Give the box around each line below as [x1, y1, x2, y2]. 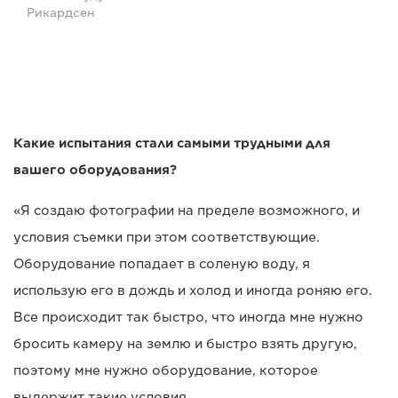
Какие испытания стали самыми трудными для [13, 136, 330, 151]
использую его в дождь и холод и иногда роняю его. [13, 283, 372, 298]
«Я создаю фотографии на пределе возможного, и [13, 203, 360, 219]
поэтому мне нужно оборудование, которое [13, 363, 318, 378]
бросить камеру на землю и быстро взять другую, [13, 337, 357, 352]
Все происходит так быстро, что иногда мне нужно [13, 310, 363, 325]
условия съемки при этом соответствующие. [13, 230, 320, 245]
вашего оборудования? [13, 163, 177, 178]
